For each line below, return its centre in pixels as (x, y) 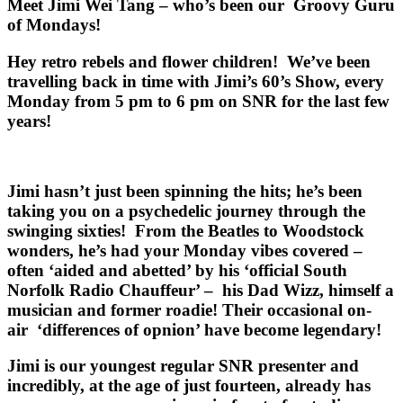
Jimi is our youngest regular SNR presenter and (183, 366)
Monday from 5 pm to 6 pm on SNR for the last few (198, 102)
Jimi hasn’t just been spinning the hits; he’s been (185, 191)
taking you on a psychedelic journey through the (186, 210)
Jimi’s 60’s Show (275, 82)
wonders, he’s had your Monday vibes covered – (187, 250)
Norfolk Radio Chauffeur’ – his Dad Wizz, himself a (201, 290)
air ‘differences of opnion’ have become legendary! (194, 329)
